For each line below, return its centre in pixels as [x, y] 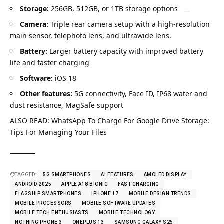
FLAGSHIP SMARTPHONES [48, 194]
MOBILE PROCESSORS [43, 203]
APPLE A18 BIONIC [85, 184]
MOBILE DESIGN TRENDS [160, 194]
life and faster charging [50, 63]
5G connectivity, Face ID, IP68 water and [140, 94]
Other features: [46, 94]
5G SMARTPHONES [67, 175]
